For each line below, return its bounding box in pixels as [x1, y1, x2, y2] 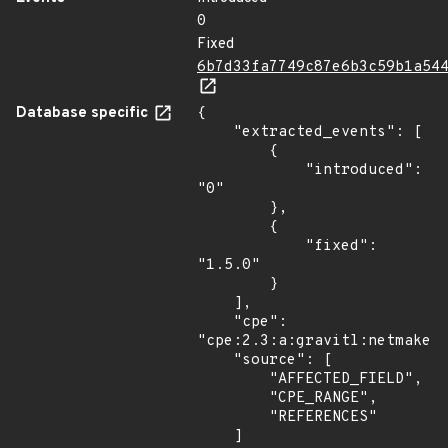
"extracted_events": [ [197, 123, 233, 142]
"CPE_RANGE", [197, 389, 269, 408]
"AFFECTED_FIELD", [197, 370, 269, 389]
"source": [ [197, 351, 233, 370]
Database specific [16, 104, 152, 123]
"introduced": [197, 161, 305, 180]
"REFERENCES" [197, 408, 269, 427]
